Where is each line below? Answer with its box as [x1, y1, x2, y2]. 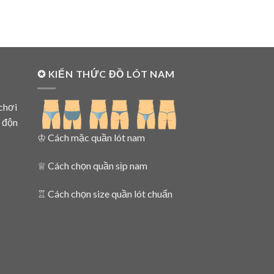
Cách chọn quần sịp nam [48, 160, 147, 172]
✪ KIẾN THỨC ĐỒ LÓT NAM [37, 67, 175, 80]
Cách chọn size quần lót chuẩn [48, 187, 172, 199]
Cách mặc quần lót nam [48, 131, 145, 144]
